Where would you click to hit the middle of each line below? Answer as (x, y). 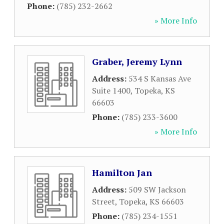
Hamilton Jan (122, 172)
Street (103, 201)
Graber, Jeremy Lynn (137, 61)
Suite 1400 (111, 90)
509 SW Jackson (157, 189)
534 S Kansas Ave (160, 78)
